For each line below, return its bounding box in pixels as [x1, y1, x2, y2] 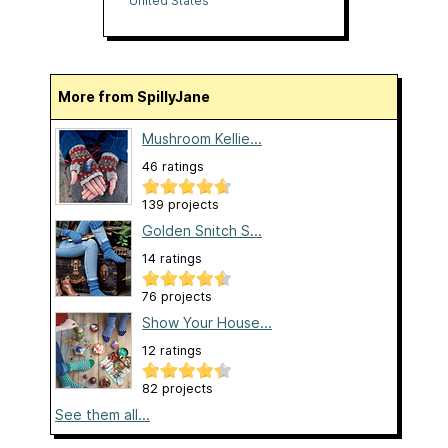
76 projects [142, 289, 212, 305]
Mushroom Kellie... [142, 130, 262, 148]
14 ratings [142, 251, 202, 267]
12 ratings [142, 343, 202, 359]
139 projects [142, 197, 219, 213]
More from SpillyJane [71, 88, 210, 106]
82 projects [142, 381, 213, 397]
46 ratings [142, 159, 204, 175]
